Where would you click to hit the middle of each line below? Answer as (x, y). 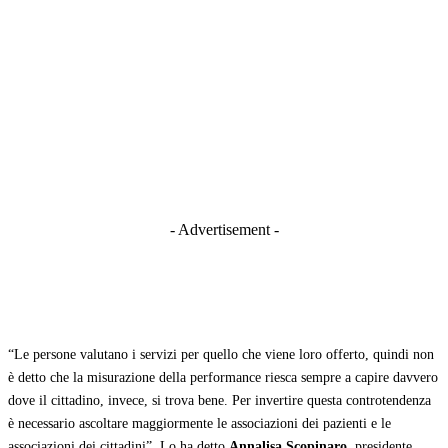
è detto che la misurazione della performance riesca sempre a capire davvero (223, 378)
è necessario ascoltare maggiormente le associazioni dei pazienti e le (199, 424)
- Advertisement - (224, 230)
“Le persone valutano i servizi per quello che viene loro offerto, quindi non (221, 355)
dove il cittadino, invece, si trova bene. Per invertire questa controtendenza (219, 401)
